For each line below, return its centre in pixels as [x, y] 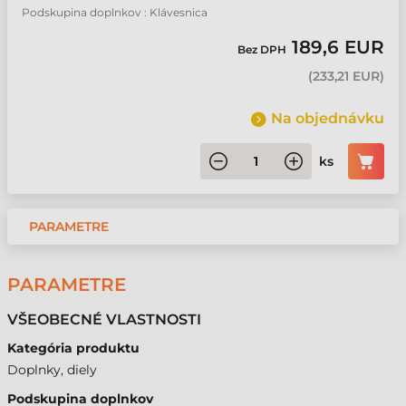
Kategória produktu [73, 348]
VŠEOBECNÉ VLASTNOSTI [104, 319]
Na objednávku [328, 118]
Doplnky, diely [52, 370]
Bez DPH [265, 49]
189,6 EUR [338, 47]
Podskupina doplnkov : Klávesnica [115, 12]
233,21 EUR [346, 76]
